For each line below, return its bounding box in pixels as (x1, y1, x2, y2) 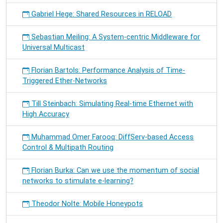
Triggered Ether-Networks (22, 77, 107, 85)
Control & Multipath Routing (22, 143, 113, 152)
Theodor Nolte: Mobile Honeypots (29, 200, 143, 208)
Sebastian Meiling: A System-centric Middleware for (29, 33, 201, 41)
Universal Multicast (22, 43, 85, 52)
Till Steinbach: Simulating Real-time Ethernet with (29, 100, 194, 108)
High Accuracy (22, 110, 69, 118)
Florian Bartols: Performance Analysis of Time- (29, 66, 186, 75)
